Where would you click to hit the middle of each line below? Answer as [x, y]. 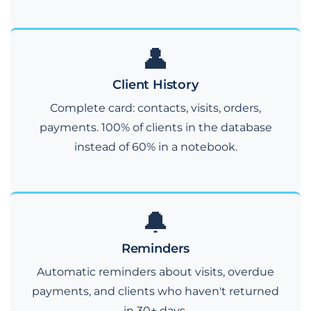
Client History [155, 84]
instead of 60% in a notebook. [155, 146]
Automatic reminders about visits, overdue [155, 271]
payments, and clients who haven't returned [155, 291]
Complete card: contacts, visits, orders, [155, 108]
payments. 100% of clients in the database [155, 127]
